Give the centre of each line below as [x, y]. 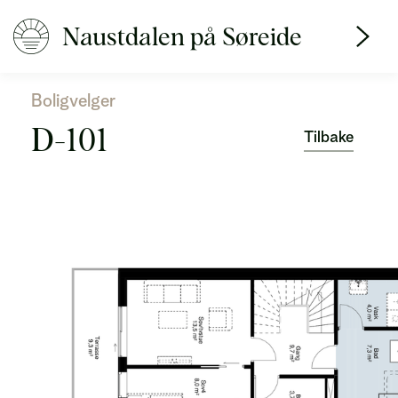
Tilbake [329, 136]
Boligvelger [73, 100]
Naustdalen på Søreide [182, 36]
